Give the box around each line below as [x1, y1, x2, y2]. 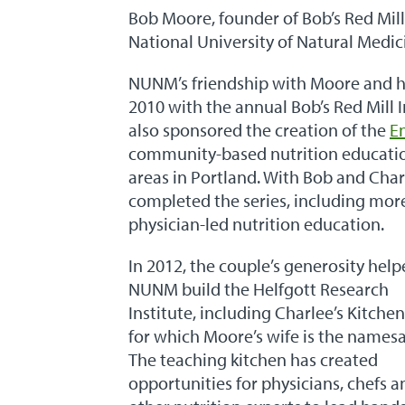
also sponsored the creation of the [128, 118, 390, 141]
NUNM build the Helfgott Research [128, 278, 389, 300]
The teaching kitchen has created [128, 348, 378, 371]
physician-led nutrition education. [128, 212, 388, 235]
